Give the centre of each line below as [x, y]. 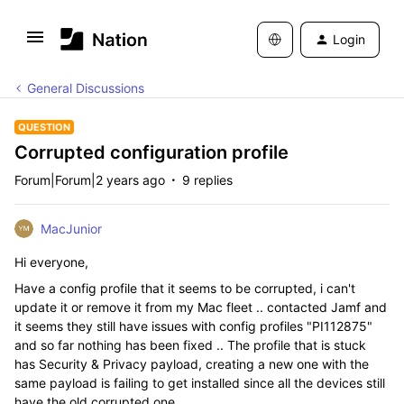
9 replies [207, 180]
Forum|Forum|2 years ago [90, 180]
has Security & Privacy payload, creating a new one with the [192, 364]
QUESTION [44, 127]
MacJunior [71, 229]
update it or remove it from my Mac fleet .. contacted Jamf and [201, 307]
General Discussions [86, 88]
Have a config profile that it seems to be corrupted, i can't [185, 288]
